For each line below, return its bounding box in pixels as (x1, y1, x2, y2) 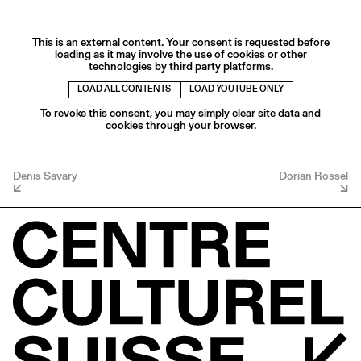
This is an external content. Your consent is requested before (31, 33, 330, 50)
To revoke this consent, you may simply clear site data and (40, 104, 321, 121)
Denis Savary (13, 167, 77, 184)
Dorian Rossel (279, 167, 348, 184)
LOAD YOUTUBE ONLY (189, 83, 284, 96)
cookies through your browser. (105, 116, 256, 133)
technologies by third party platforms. (88, 57, 273, 74)
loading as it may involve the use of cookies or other (54, 45, 307, 62)
